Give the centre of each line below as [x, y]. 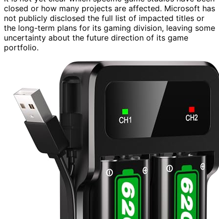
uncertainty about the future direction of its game [96, 38]
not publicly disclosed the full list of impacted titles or [104, 18]
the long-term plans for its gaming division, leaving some [109, 28]
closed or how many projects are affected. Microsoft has [109, 9]
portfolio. [21, 48]
